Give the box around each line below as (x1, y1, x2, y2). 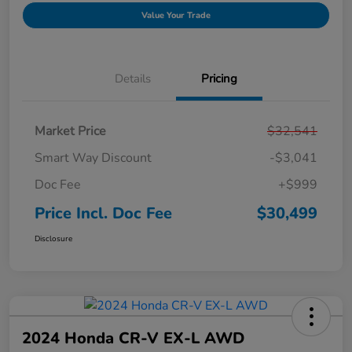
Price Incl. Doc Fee (35, 202, 172, 224)
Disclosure (35, 233, 72, 244)
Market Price (35, 122, 106, 140)
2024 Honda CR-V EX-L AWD (22, 327, 244, 349)
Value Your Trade (141, 9, 211, 21)
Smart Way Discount (35, 148, 152, 167)
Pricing (201, 70, 237, 86)
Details (115, 70, 151, 86)
